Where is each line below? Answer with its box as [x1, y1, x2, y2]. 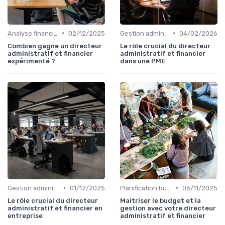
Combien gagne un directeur [8, 42, 102, 50]
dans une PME [120, 57, 165, 65]
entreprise [8, 211, 43, 219]
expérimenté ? [8, 57, 55, 65]
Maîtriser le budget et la [120, 196, 201, 204]
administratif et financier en [8, 204, 102, 212]
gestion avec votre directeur [120, 204, 216, 212]
